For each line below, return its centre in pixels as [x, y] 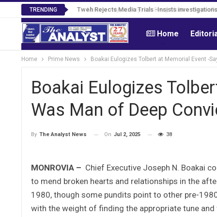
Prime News [64, 59]
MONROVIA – [56, 167]
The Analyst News [63, 135]
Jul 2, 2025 [127, 134]
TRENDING [43, 10]
